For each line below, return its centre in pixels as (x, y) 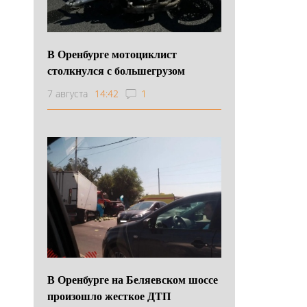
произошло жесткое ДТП (109, 295)
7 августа (67, 93)
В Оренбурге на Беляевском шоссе (133, 279)
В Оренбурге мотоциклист (112, 53)
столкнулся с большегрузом (116, 70)
